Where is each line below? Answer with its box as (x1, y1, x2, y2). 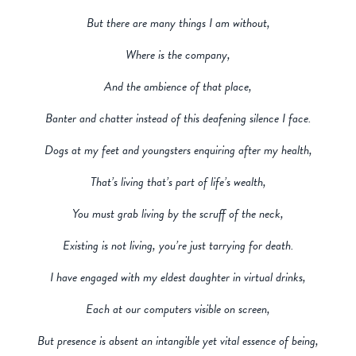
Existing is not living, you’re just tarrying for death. (62, 236, 294, 256)
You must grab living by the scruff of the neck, (72, 204, 284, 224)
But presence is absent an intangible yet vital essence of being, (37, 331, 319, 351)
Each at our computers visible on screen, (86, 300, 270, 319)
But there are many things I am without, (86, 14, 270, 33)
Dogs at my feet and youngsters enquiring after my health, (44, 141, 312, 161)
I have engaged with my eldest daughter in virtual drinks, (50, 268, 306, 288)
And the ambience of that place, (104, 77, 252, 97)
